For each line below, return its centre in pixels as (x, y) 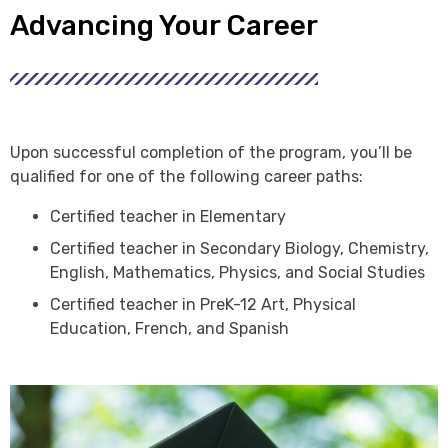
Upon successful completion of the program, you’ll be (211, 152)
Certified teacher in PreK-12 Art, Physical (203, 304)
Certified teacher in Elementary (168, 216)
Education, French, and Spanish (169, 328)
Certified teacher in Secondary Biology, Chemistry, (239, 248)
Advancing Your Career (164, 25)
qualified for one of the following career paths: (186, 176)
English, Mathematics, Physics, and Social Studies (237, 272)
